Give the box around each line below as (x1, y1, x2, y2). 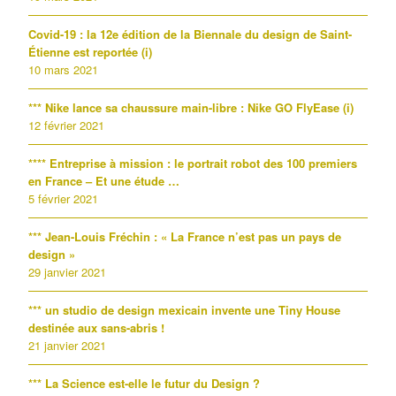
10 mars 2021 (28, 61, 98, 78)
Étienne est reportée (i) (28, 43, 152, 60)
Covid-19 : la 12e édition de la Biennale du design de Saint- (28, 26, 352, 42)
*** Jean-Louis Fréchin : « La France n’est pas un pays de (28, 228, 341, 245)
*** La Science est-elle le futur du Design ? (28, 375, 260, 392)
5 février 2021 (28, 190, 98, 207)
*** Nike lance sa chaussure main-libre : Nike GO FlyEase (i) (28, 99, 354, 116)
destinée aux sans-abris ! (28, 319, 164, 336)
